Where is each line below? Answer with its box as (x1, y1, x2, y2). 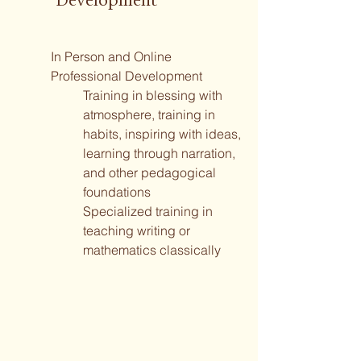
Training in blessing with (83, 87, 222, 103)
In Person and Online (51, 48, 172, 64)
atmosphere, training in (83, 106, 215, 122)
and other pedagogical (83, 164, 216, 180)
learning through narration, (83, 145, 235, 161)
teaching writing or (83, 222, 190, 239)
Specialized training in (83, 203, 213, 219)
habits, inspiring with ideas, (83, 126, 241, 142)
